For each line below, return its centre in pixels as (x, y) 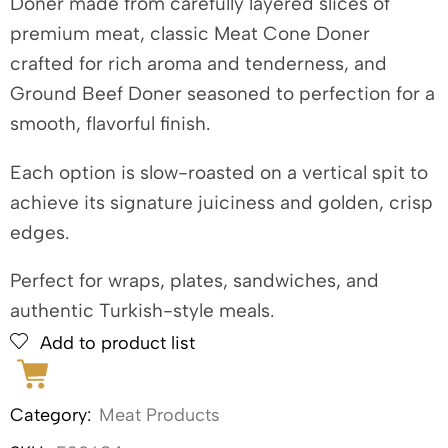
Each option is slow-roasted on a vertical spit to (219, 172)
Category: (50, 415)
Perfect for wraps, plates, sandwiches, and (194, 281)
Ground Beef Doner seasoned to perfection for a (222, 93)
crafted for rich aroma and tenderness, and (198, 63)
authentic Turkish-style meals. (142, 311)
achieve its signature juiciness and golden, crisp (221, 202)
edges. (39, 232)
